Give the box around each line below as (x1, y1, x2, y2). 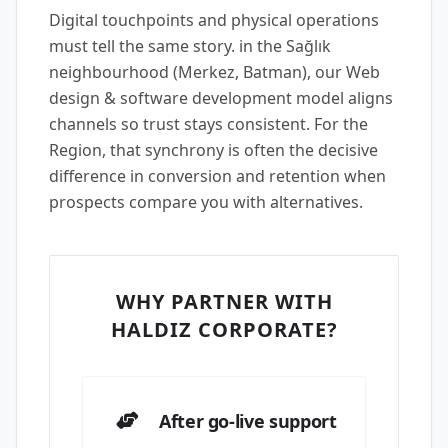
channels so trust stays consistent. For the (49, 113, 368, 135)
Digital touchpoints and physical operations (49, 9, 379, 31)
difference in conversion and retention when (49, 165, 386, 187)
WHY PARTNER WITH (115, 288, 333, 315)
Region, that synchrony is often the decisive (49, 139, 378, 161)
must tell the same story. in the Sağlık (49, 35, 331, 57)
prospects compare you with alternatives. (49, 191, 363, 213)
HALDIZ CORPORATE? (110, 316, 338, 343)
